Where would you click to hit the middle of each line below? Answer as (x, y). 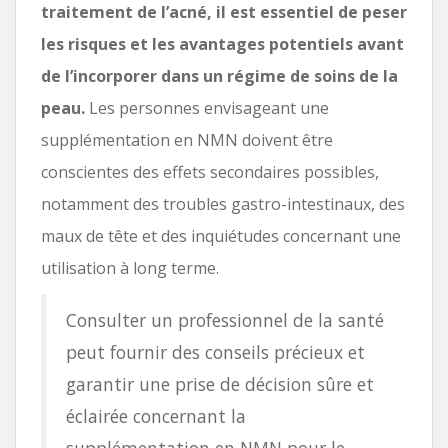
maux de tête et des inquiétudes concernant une (221, 235)
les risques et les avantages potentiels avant (222, 43)
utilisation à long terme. (130, 267)
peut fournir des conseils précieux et (215, 351)
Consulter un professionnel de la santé (225, 319)
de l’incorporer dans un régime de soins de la (219, 75)
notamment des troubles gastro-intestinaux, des (223, 203)
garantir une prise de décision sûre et (220, 383)
